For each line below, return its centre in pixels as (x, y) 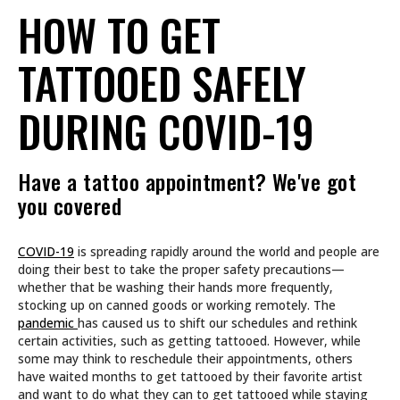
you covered (70, 205)
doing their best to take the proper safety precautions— (181, 270)
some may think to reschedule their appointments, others (185, 359)
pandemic (48, 323)
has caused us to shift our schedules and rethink (217, 323)
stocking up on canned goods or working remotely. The (177, 305)
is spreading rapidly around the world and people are (227, 252)
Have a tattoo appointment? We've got (187, 181)
